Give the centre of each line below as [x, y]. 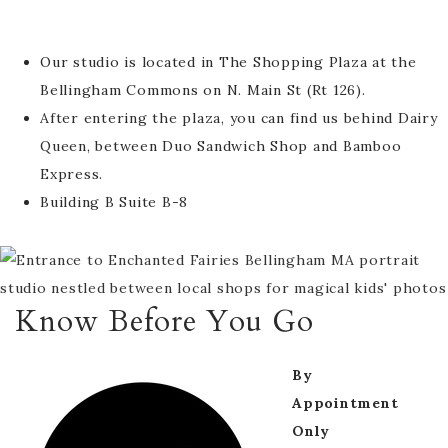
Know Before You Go [164, 321]
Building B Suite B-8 [114, 202]
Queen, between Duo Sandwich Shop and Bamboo [221, 146]
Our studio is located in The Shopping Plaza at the [228, 62]
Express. [71, 174]
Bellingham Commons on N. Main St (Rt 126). [203, 90]
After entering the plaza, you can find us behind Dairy [239, 118]
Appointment [345, 403]
